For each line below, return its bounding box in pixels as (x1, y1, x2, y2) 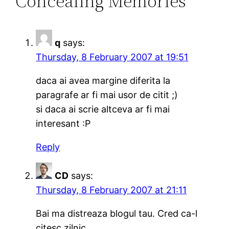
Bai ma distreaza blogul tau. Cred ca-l (36, 208, 198, 219)
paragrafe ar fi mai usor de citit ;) (36, 89, 178, 100)
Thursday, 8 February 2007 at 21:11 (36, 184, 187, 195)
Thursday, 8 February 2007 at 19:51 (36, 51, 189, 62)
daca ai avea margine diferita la (36, 75, 171, 86)
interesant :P (36, 118, 91, 129)
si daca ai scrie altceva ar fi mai (36, 103, 170, 114)
